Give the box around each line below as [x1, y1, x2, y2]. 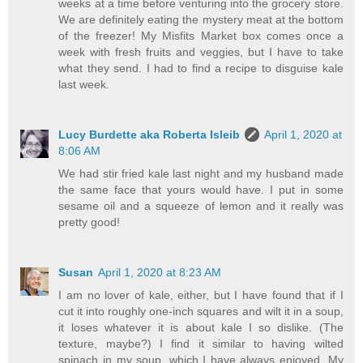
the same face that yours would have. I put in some [58, 183, 344, 197]
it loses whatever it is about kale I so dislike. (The [58, 321, 344, 335]
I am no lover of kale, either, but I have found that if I [58, 288, 344, 302]
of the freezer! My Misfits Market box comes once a [58, 29, 344, 43]
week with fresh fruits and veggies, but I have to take [58, 45, 344, 59]
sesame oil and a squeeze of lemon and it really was [58, 199, 344, 213]
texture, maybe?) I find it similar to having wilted [58, 337, 344, 351]
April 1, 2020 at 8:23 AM [98, 266, 222, 280]
